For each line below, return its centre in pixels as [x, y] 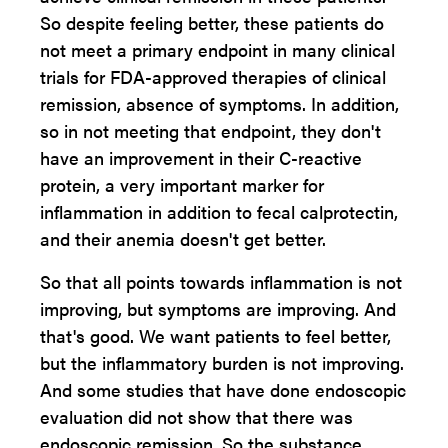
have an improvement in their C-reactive [201, 157]
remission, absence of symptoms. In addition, [219, 103]
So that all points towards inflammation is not [221, 281]
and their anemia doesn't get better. [183, 238]
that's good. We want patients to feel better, [215, 335]
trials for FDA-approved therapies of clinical [213, 76]
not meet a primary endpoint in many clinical [217, 49]
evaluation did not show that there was [196, 416]
